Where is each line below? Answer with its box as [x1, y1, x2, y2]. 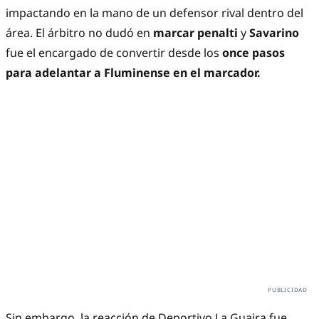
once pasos [222, 45, 285, 61]
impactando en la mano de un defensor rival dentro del [6, 5, 303, 21]
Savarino [249, 25, 299, 41]
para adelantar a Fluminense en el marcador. [6, 65, 261, 81]
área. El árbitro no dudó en [6, 25, 153, 41]
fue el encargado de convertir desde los [6, 45, 222, 61]
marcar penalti [153, 25, 241, 41]
